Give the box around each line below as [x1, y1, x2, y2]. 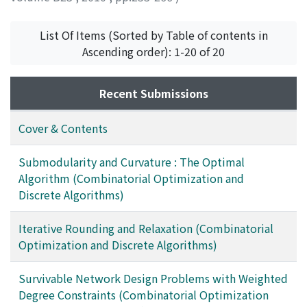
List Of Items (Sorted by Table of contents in [39, 27, 268, 44]
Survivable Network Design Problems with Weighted [19, 270, 288, 287]
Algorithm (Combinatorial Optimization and [19, 170, 244, 187]
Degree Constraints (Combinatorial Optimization [19, 286, 269, 304]
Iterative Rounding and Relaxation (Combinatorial [19, 220, 273, 237]
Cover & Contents [19, 120, 108, 137]
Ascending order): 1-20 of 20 [82, 43, 225, 60]
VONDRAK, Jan [10, 5, 84, 22]
